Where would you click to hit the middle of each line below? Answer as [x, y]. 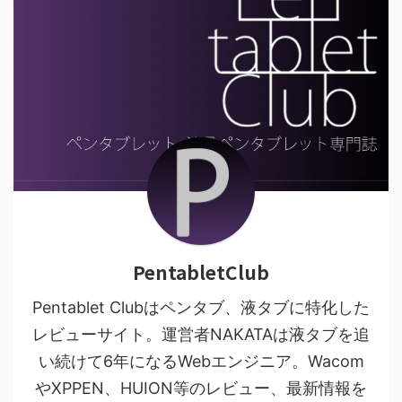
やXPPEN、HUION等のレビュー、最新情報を [201, 388]
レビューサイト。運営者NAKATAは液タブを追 [201, 334]
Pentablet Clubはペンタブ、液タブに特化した [201, 307]
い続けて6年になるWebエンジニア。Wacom [201, 361]
